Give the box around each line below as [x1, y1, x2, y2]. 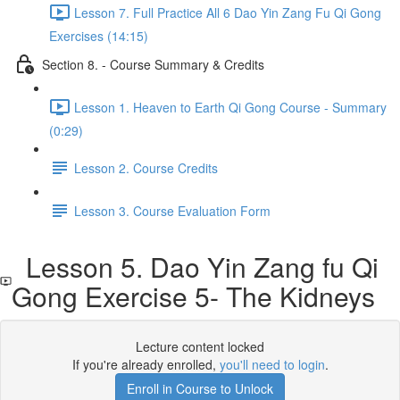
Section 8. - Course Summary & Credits [42, 54, 264, 73]
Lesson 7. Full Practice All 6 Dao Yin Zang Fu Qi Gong [74, 3, 381, 21]
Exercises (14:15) [49, 27, 148, 45]
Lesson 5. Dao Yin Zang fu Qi [11, 247, 379, 286]
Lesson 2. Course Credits [74, 158, 218, 177]
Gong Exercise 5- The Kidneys [11, 277, 375, 315]
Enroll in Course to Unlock [127, 379, 273, 397]
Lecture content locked [136, 337, 264, 355]
